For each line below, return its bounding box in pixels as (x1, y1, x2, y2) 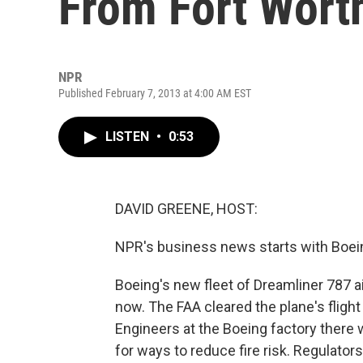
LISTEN (105, 129, 152, 144)
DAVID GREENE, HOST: (115, 200, 258, 217)
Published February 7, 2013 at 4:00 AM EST (58, 87, 251, 100)
